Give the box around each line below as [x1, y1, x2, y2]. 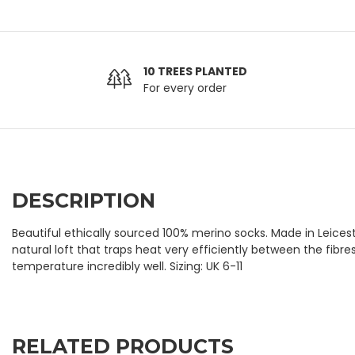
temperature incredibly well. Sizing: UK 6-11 [12, 258, 242, 274]
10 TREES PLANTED [143, 63, 248, 79]
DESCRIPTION [12, 189, 155, 212]
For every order [143, 80, 227, 96]
